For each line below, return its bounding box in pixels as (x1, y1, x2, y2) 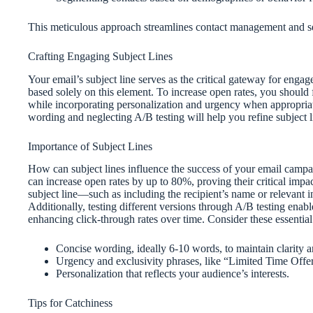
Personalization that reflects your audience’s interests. (56, 268, 289, 280)
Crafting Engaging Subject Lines (28, 50, 173, 62)
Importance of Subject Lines (28, 140, 152, 152)
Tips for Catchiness (28, 297, 112, 310)
